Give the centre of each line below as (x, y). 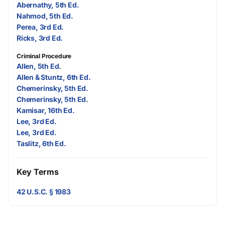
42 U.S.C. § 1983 (44, 192)
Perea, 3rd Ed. (40, 27)
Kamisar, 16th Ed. (46, 110)
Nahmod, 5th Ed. (45, 16)
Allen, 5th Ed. (39, 66)
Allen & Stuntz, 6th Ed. (54, 77)
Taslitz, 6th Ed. (41, 143)
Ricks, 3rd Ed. (40, 38)
